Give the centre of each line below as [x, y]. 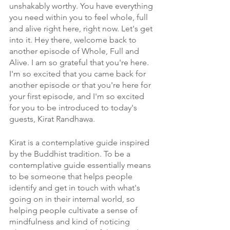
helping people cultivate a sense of [74, 210]
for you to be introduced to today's [74, 108]
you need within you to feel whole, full [80, 17]
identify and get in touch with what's [76, 188]
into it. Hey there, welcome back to [74, 40]
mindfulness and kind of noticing [71, 222]
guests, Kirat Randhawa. [53, 119]
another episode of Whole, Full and [75, 51]
